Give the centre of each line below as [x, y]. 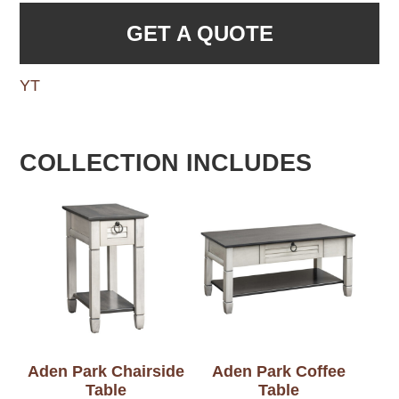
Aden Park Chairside [106, 372]
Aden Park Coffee [278, 372]
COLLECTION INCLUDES [166, 163]
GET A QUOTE [199, 33]
